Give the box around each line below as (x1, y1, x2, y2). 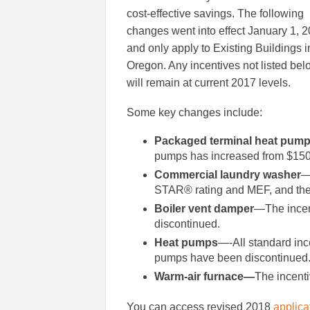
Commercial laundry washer (154, 169, 301, 181)
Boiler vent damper (154, 203, 254, 215)
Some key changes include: (127, 107, 262, 119)
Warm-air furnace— (154, 271, 255, 283)
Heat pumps (154, 237, 218, 249)
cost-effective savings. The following (127, 8, 304, 20)
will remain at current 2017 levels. (127, 77, 291, 89)
